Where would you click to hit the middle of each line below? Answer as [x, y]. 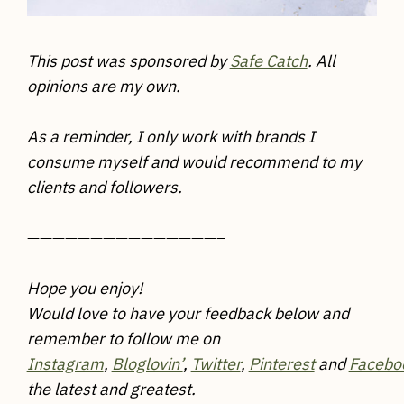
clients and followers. [104, 188]
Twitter [216, 364]
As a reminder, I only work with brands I [170, 137]
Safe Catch [268, 61]
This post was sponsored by [128, 61]
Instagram [65, 364]
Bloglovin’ [147, 364]
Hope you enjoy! [84, 289]
